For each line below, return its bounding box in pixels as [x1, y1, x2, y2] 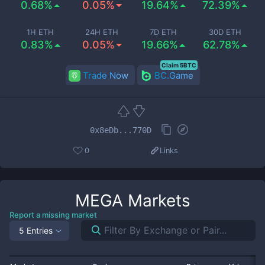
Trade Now [82, 70, 128, 81]
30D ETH [208, 27, 241, 37]
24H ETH [85, 27, 118, 37]
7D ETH [150, 27, 177, 37]
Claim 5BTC [161, 62, 196, 69]
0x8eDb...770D [90, 125, 151, 135]
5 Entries [19, 225, 53, 235]
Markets [122, 190, 190, 211]
